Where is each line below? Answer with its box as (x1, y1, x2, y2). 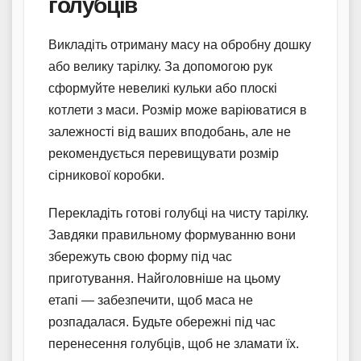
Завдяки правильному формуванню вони (48, 227, 296, 242)
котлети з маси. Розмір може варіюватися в (48, 102, 307, 117)
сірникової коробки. (48, 168, 164, 182)
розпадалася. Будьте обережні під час (48, 314, 276, 329)
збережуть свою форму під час (48, 249, 232, 263)
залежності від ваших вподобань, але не (48, 124, 291, 139)
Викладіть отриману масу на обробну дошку (48, 37, 311, 52)
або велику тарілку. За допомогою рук (48, 59, 272, 73)
